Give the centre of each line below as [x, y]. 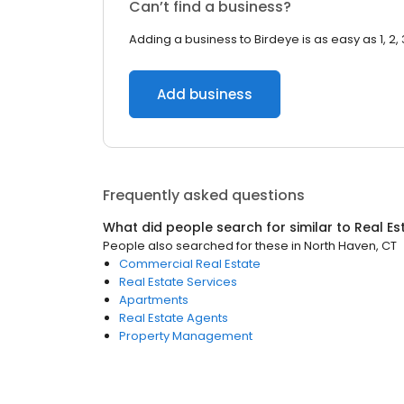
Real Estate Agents [174, 318]
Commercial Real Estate [190, 264]
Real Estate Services [178, 282]
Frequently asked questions [204, 195]
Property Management [186, 336]
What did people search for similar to [229, 227]
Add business [205, 94]
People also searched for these [196, 246]
